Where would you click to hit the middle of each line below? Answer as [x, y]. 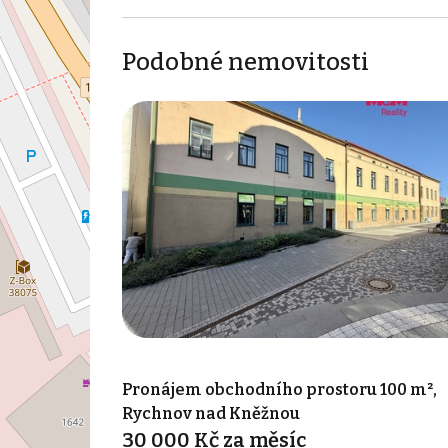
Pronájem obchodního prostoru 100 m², [279, 390]
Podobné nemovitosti [245, 61]
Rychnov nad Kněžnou [210, 414]
